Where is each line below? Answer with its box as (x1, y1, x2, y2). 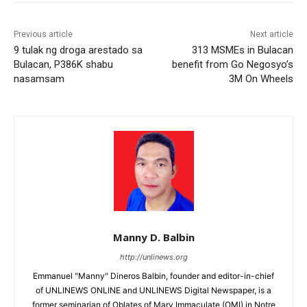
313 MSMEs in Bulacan (191, 44, 293, 57)
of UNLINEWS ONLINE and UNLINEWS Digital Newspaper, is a (36, 285, 271, 296)
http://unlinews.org (119, 252, 188, 262)
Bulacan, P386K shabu (14, 58, 113, 71)
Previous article (14, 29, 73, 40)
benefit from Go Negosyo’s (171, 58, 293, 71)
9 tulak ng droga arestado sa (14, 44, 143, 57)
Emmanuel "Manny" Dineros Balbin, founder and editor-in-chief (33, 271, 274, 282)
